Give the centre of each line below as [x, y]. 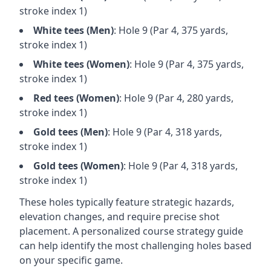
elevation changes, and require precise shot [119, 217]
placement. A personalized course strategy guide [131, 231]
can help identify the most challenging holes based [135, 246]
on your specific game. [71, 260]
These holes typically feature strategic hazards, [127, 202]
